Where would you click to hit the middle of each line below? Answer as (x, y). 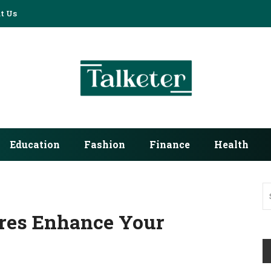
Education (34, 144)
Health (231, 144)
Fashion (104, 144)
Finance (169, 144)
